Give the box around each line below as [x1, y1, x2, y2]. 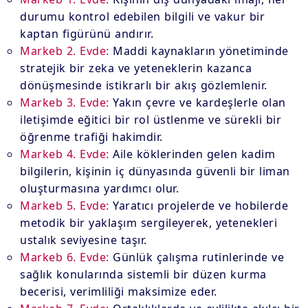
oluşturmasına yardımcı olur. [20, 181, 179, 196]
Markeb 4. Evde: [20, 146, 109, 162]
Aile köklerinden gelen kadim [109, 146, 276, 162]
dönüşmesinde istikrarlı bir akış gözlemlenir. [20, 78, 267, 93]
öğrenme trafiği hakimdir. [20, 129, 163, 144]
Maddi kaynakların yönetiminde [109, 43, 289, 58]
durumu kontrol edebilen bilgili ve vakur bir [20, 9, 265, 24]
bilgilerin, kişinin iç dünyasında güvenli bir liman [20, 164, 290, 179]
